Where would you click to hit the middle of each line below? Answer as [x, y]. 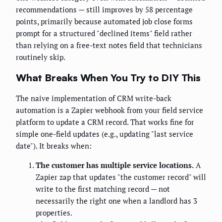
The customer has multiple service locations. [115, 165]
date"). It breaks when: [54, 146]
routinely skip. [41, 57]
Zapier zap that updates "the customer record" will [121, 177]
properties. [54, 213]
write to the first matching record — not [103, 189]
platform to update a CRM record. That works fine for [105, 122]
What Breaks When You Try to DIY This [108, 77]
